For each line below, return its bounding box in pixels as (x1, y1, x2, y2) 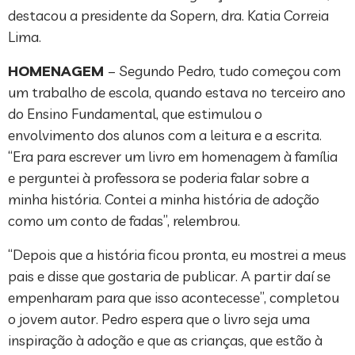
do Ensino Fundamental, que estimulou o (8, 105, 262, 124)
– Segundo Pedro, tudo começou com (108, 62, 341, 81)
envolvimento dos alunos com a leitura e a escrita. (8, 126, 322, 145)
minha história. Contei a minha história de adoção (8, 190, 319, 209)
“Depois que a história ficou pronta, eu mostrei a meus (8, 246, 346, 265)
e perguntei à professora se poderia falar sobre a (8, 169, 309, 188)
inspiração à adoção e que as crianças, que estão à (8, 331, 323, 350)
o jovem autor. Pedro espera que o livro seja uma (8, 310, 310, 329)
